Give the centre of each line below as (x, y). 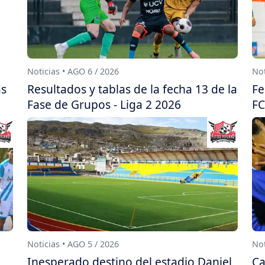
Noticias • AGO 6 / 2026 (73, 71)
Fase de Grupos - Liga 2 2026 (104, 104)
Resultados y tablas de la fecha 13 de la (132, 89)
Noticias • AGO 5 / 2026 (73, 244)
